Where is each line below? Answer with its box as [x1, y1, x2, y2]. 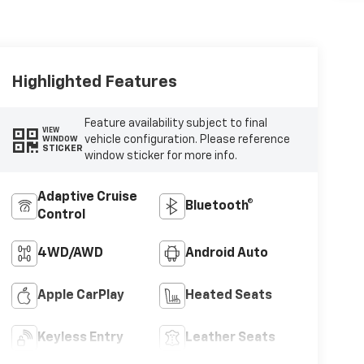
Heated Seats [185, 288, 273, 302]
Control [37, 208, 85, 222]
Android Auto [185, 246, 269, 260]
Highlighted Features [11, 73, 177, 90]
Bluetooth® [185, 199, 254, 213]
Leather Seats [185, 331, 276, 344]
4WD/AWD [37, 246, 103, 260]
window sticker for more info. [84, 149, 237, 162]
